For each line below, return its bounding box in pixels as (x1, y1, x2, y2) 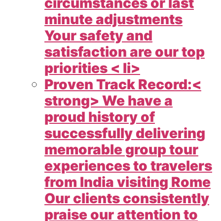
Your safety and (44, 27, 152, 44)
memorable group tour (44, 141, 198, 158)
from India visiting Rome (44, 174, 211, 191)
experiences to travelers (44, 157, 212, 175)
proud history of (44, 109, 155, 126)
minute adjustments (44, 11, 183, 28)
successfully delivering (44, 125, 205, 142)
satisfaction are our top (44, 43, 205, 61)
